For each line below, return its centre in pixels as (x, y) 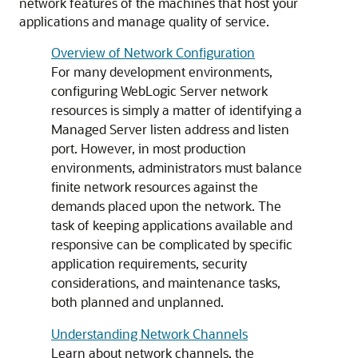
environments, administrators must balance (177, 167)
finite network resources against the (155, 187)
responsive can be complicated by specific (172, 244)
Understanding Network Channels (149, 334)
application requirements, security (149, 263)
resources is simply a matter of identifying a (177, 110)
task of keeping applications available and (172, 225)
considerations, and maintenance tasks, (166, 282)
